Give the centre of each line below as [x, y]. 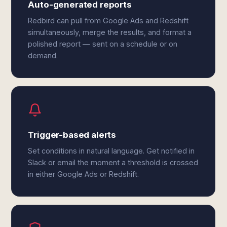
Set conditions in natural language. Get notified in [111, 151]
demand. [43, 55]
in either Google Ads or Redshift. [84, 174]
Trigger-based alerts [72, 135]
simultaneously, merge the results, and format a [110, 32]
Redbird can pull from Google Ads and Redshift [108, 21]
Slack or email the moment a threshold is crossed [113, 162]
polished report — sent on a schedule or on [103, 44]
